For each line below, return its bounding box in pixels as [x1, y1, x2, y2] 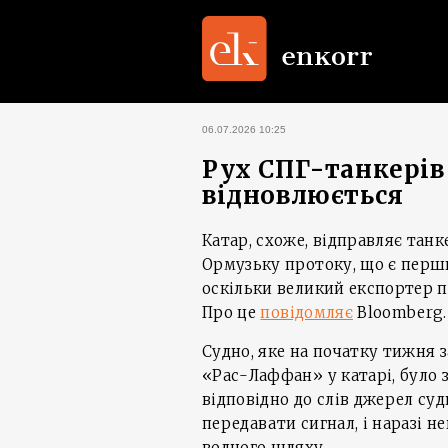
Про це [202, 303, 261, 322]
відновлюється [202, 180, 404, 211]
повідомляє [260, 303, 353, 322]
